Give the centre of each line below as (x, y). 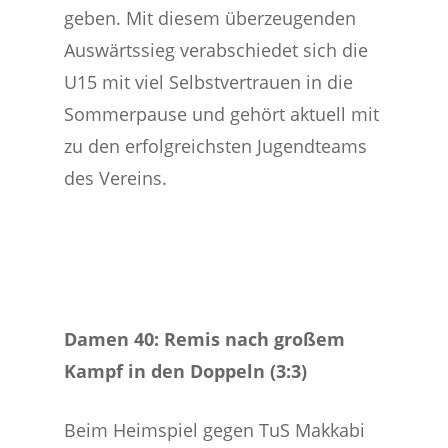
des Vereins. (116, 178)
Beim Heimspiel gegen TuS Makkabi (215, 430)
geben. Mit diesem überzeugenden (210, 18)
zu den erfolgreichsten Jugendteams (216, 146)
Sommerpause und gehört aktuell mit (222, 114)
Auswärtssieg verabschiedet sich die (216, 50)
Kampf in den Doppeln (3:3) (186, 371)
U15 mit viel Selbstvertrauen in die (209, 82)
